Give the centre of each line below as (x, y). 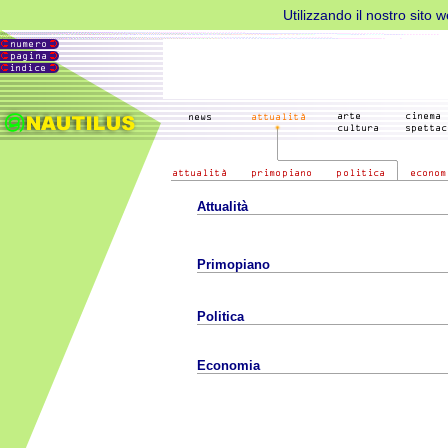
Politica (220, 316)
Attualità (222, 206)
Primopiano (233, 264)
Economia (228, 365)
